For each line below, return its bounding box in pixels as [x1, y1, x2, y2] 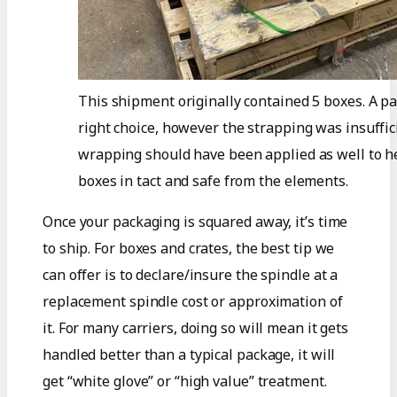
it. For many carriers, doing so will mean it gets [43, 317, 349, 338]
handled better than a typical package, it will [43, 344, 336, 364]
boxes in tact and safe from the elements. [78, 170, 348, 191]
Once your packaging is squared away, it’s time [43, 211, 348, 231]
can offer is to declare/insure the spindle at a [43, 264, 339, 284]
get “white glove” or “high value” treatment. [43, 370, 327, 391]
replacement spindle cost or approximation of [43, 291, 343, 311]
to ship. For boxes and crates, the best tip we [43, 237, 335, 258]
